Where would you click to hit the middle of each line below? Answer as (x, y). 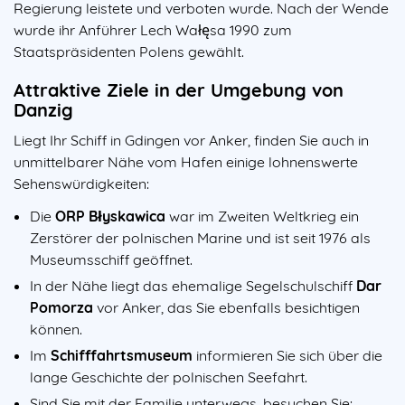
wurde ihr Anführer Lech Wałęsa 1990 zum (153, 30)
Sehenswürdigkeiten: (81, 184)
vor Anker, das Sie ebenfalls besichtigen (226, 308)
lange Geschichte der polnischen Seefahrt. (169, 377)
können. (56, 330)
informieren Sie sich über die (287, 355)
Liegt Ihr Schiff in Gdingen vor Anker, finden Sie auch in (191, 141)
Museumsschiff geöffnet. (111, 260)
